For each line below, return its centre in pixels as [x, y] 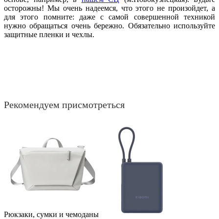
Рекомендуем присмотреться [64, 104]
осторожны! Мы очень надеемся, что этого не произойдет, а [109, 8]
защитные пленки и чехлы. [49, 34]
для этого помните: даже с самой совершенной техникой [109, 17]
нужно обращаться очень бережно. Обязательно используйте [109, 25]
